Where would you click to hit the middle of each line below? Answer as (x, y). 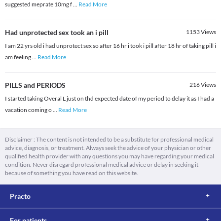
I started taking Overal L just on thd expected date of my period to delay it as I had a (110, 99)
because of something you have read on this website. (72, 173)
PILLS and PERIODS (35, 85)
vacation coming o (29, 110)
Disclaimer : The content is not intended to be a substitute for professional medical (109, 140)
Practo (20, 196)
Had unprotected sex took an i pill (57, 33)
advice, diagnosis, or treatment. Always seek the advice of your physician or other (108, 148)
